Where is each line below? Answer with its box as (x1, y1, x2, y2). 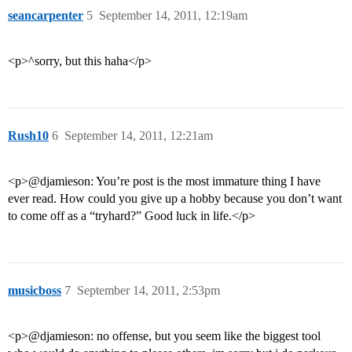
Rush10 (8, 129, 49, 143)
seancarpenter (8, 9, 83, 23)
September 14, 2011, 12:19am (99, 9, 247, 23)
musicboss (8, 284, 61, 298)
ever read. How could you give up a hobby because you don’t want (8, 192, 342, 206)
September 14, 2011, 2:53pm (77, 284, 220, 298)
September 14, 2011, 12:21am (64, 129, 213, 143)
